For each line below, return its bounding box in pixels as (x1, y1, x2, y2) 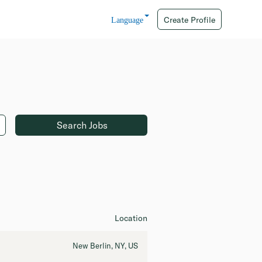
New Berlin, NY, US (73, 241, 138, 250)
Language (111, 16, 143, 25)
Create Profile (164, 15, 216, 25)
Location (115, 213, 147, 223)
